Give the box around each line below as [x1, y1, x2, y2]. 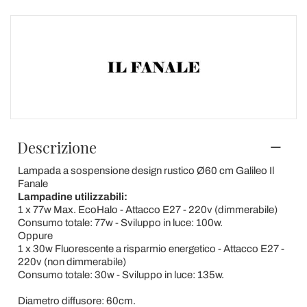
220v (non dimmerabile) [17, 256, 126, 267]
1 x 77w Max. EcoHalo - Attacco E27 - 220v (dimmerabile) [17, 204, 278, 215]
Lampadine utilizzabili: [17, 191, 127, 202]
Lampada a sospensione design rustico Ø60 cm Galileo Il [17, 164, 274, 176]
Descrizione [17, 136, 97, 158]
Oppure [17, 230, 53, 241]
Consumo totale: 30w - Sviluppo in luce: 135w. [17, 269, 224, 280]
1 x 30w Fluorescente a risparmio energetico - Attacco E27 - [17, 243, 284, 254]
